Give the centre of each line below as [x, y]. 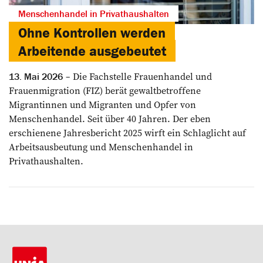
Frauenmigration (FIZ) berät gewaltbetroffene [105, 91]
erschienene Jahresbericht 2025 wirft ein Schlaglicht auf [127, 133]
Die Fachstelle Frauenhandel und [141, 77]
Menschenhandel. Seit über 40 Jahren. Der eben [110, 119]
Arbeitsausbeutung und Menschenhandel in [101, 147]
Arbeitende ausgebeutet [92, 51]
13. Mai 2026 [36, 77]
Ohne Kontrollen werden [92, 33]
